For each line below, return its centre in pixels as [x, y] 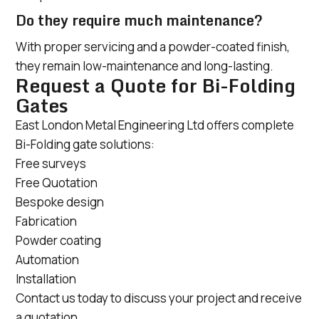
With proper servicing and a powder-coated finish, [153, 47]
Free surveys [51, 164]
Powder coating [58, 241]
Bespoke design [60, 202]
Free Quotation [57, 183]
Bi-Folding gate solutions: [85, 145]
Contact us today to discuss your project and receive [159, 298]
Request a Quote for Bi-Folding [156, 86]
